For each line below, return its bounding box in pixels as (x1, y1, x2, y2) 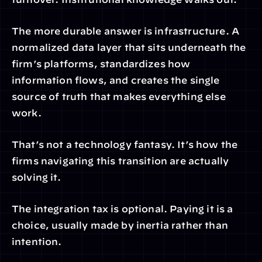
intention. (12, 236, 62, 247)
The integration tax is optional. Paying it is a (12, 204, 233, 214)
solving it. (12, 172, 61, 182)
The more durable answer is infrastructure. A (12, 26, 240, 36)
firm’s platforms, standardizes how (12, 58, 191, 69)
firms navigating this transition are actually (12, 156, 229, 166)
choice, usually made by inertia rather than (12, 220, 228, 230)
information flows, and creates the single (12, 75, 220, 85)
